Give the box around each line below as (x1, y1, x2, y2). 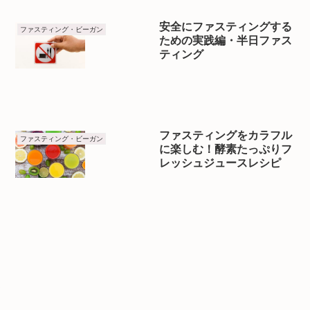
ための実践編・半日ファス (159, 34, 293, 46)
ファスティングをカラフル (159, 129, 293, 142)
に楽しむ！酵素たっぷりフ (159, 143, 293, 156)
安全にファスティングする (159, 20, 293, 33)
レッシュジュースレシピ (159, 157, 282, 170)
